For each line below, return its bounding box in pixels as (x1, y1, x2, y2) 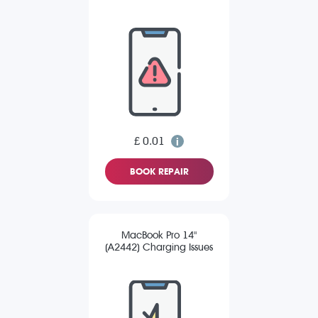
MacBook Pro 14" (121, 229, 197, 242)
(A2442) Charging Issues (105, 241, 213, 254)
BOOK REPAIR (129, 166, 189, 177)
